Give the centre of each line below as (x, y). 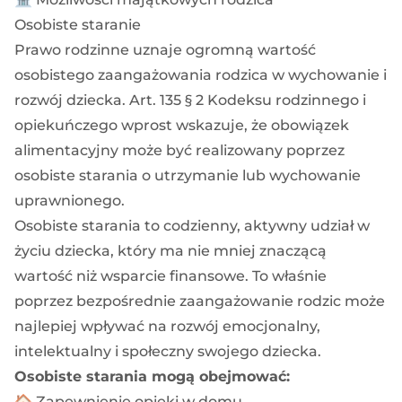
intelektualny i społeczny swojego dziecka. (168, 351)
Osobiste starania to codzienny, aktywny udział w (192, 225)
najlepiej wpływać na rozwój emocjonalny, (167, 326)
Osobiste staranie (78, 24)
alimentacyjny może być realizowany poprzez (179, 150)
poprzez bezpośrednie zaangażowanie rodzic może (200, 301)
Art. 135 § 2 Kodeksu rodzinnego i (248, 100)
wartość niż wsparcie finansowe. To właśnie (170, 275)
